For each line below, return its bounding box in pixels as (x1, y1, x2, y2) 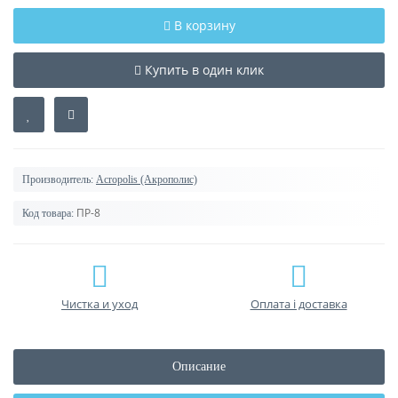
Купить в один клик (145, 61, 264, 79)
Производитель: (22, 173, 93, 187)
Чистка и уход (61, 296, 138, 313)
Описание (172, 360, 226, 374)
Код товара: (22, 207, 74, 220)
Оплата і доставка (250, 296, 347, 313)
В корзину (173, 17, 235, 35)
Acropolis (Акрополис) (96, 173, 197, 187)
